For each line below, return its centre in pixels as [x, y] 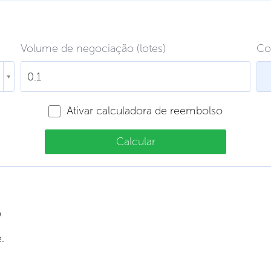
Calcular [135, 142]
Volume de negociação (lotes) [93, 48]
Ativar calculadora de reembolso [145, 111]
